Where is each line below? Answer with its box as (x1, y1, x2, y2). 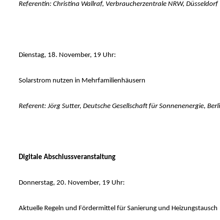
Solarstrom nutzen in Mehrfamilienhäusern (18, 77, 145, 85)
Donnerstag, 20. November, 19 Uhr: (18, 179, 125, 187)
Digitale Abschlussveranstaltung (18, 154, 115, 162)
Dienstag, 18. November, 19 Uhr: (18, 52, 116, 59)
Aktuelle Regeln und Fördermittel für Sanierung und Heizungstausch (18, 205, 218, 213)
